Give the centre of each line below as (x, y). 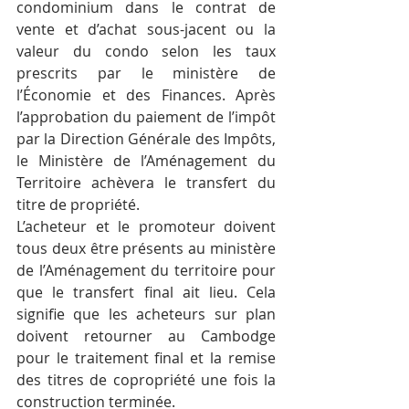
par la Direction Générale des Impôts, (146, 139)
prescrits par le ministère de (146, 73)
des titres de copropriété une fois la (146, 380)
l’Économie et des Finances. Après (146, 95)
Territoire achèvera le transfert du (146, 183)
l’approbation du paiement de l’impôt (146, 117)
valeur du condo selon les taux (146, 52)
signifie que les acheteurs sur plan (146, 315)
